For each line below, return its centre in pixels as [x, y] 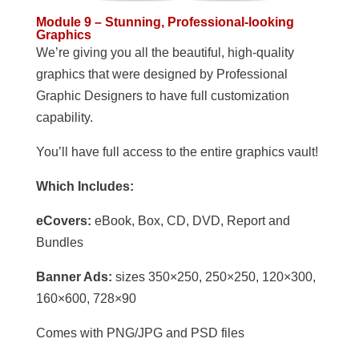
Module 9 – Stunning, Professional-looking [165, 22]
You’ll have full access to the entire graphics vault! [177, 151]
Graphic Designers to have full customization [162, 95]
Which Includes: [85, 186]
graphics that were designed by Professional [161, 74]
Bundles [59, 242]
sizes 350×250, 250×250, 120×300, [215, 276]
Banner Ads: [75, 276]
